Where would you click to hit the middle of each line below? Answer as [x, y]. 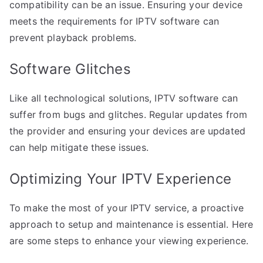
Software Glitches [70, 69]
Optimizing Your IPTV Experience [120, 178]
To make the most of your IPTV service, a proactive [127, 208]
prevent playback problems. [73, 37]
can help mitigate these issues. [79, 147]
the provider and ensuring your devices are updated [128, 131]
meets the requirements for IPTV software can [114, 21]
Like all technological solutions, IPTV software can [124, 98]
